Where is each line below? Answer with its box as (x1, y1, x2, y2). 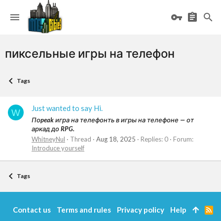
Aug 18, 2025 (96, 135, 136, 143)
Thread (70, 135, 91, 143)
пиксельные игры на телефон (5, 46, 175, 60)
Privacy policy (116, 205, 164, 215)
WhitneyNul (32, 135, 65, 143)
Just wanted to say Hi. (32, 104, 103, 113)
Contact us (12, 205, 51, 215)
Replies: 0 (141, 135, 168, 143)
